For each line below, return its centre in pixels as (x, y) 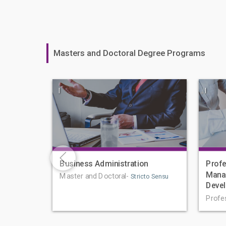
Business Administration (104, 163)
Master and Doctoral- (94, 177)
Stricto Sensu (149, 177)
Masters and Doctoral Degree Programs (129, 53)
